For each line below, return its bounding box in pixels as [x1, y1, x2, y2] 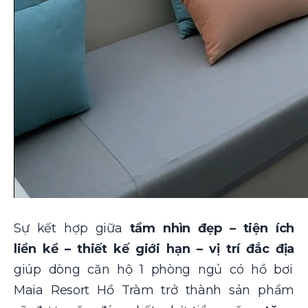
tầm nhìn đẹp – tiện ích [129, 220, 294, 236]
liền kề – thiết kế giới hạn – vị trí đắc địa [14, 241, 294, 256]
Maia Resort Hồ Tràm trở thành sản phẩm [14, 282, 294, 298]
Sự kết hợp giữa [14, 220, 130, 236]
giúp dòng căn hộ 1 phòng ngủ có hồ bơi [14, 261, 293, 277]
